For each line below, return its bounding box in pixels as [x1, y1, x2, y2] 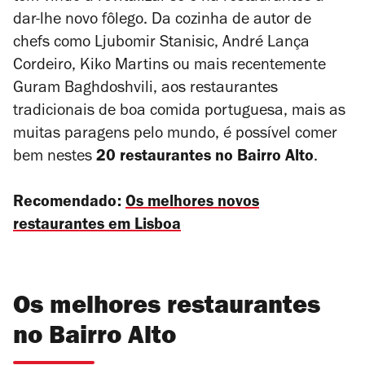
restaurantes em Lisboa [13, 218, 181, 235]
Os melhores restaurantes [13, 295, 320, 321]
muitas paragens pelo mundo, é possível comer [13, 126, 337, 143]
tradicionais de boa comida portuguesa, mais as [13, 103, 345, 121]
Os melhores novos [125, 195, 259, 212]
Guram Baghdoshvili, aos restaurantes [13, 81, 278, 98]
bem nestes [13, 149, 96, 166]
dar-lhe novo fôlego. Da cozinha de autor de [13, 12, 311, 29]
